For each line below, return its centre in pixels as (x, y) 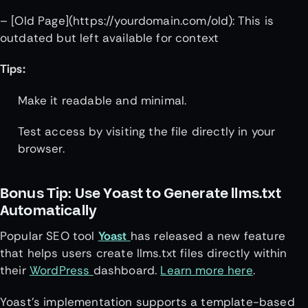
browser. (43, 149)
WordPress (61, 271)
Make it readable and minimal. (104, 100)
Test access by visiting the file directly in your (146, 132)
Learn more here (207, 271)
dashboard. (127, 271)
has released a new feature (208, 236)
